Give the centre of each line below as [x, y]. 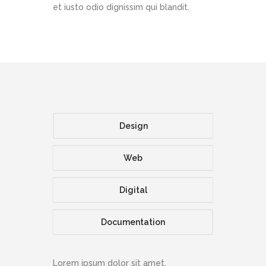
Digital [133, 190]
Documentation [133, 222]
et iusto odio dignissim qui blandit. [121, 7]
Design [133, 126]
